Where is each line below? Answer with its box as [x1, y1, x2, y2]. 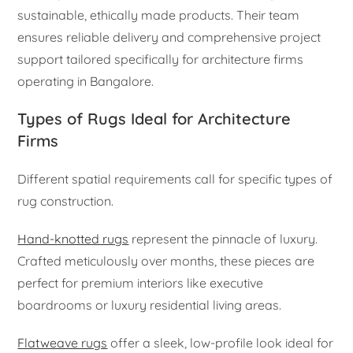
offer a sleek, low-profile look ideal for [107, 335, 334, 351]
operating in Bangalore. [17, 73, 154, 90]
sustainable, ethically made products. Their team [17, 7, 300, 24]
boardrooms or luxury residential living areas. [17, 297, 282, 314]
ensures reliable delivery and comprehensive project [17, 29, 321, 46]
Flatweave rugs [17, 335, 108, 351]
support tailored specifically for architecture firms [17, 51, 304, 68]
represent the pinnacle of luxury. [128, 231, 318, 247]
